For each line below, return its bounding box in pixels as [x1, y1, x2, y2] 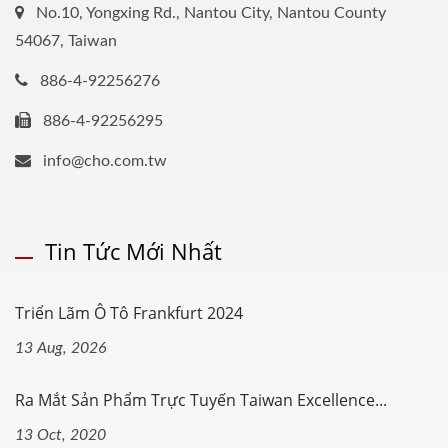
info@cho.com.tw [43, 153, 167, 169]
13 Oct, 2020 [15, 427, 106, 443]
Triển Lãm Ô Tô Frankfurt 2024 [15, 302, 243, 324]
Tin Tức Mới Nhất [45, 236, 222, 266]
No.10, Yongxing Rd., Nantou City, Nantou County [36, 5, 386, 21]
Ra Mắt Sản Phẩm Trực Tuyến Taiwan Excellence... [15, 389, 387, 411]
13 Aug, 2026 [15, 340, 107, 356]
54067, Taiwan [15, 33, 117, 49]
